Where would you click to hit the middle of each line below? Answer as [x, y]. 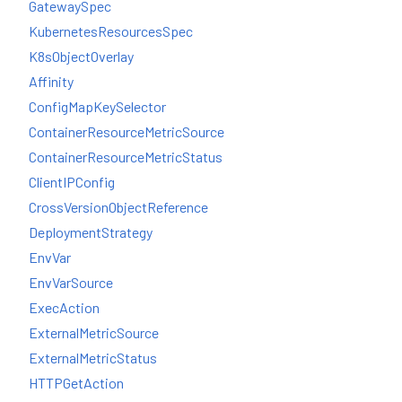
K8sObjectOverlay [81, 56]
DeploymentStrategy [91, 232]
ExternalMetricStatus [93, 357]
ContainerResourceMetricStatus [126, 156]
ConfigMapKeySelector [97, 106]
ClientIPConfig [72, 181]
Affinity [51, 81]
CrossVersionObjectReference [118, 206]
